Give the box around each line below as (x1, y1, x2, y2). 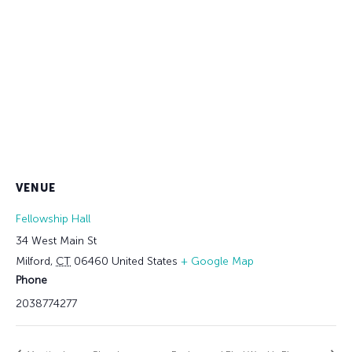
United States (112, 254, 178, 268)
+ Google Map (181, 254, 254, 268)
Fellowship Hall (16, 211, 90, 225)
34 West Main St (16, 233, 97, 247)
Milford (16, 254, 50, 268)
